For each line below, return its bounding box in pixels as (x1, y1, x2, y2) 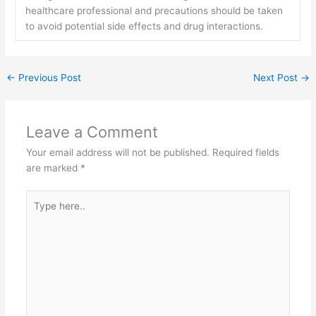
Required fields (212, 147, 279, 159)
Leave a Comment (25, 123, 158, 142)
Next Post (253, 72, 300, 84)
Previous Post (16, 72, 82, 84)
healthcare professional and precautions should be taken (25, 5, 283, 17)
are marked (25, 162, 80, 174)
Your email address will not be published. (25, 147, 209, 159)
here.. (25, 207, 51, 219)
